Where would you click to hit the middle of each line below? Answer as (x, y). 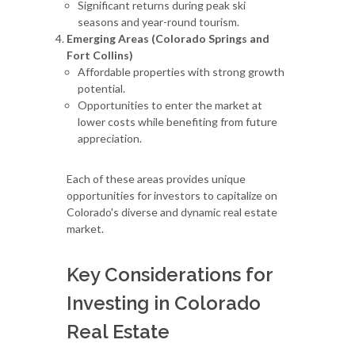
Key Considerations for (170, 274)
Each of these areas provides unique (156, 178)
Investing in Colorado (164, 303)
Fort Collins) (100, 55)
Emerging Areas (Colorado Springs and (168, 38)
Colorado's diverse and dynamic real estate (172, 212)
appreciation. (110, 138)
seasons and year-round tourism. (158, 21)
